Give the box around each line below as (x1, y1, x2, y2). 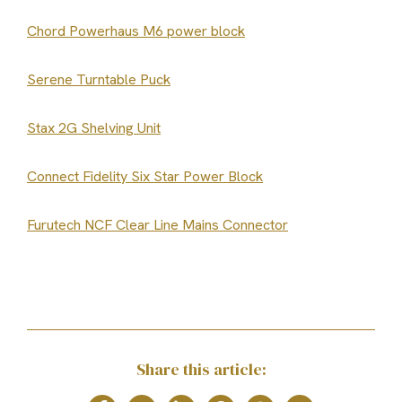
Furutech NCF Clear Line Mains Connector (27, 214, 288, 234)
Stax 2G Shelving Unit (27, 118, 161, 137)
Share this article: (135, 357, 267, 380)
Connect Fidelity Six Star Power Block (27, 166, 263, 186)
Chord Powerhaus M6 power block (27, 21, 245, 40)
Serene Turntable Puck (27, 69, 170, 89)
